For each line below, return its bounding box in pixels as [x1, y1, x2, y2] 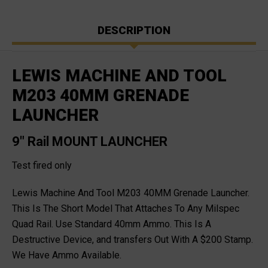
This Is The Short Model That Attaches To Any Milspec [12, 203, 239, 214]
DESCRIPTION [98, 23, 170, 37]
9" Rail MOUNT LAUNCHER [12, 134, 170, 149]
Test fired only [12, 160, 72, 171]
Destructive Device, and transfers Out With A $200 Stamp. [12, 234, 253, 245]
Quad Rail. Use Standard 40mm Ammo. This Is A [12, 218, 211, 230]
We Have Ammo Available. [12, 249, 121, 261]
